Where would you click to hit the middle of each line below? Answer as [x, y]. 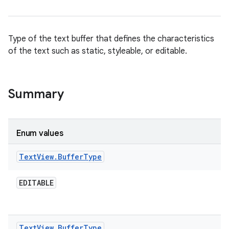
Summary [36, 94]
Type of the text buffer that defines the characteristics [111, 39]
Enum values [40, 133]
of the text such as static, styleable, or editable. [98, 51]
